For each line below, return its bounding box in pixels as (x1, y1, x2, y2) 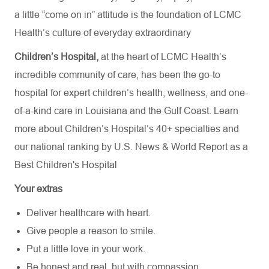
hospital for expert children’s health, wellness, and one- (14, 88, 248, 98)
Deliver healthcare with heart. (26, 208, 151, 218)
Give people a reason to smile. (26, 226, 156, 236)
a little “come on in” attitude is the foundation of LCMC (14, 10, 241, 20)
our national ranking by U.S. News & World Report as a (14, 142, 248, 152)
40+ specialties (156, 124, 220, 134)
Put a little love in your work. (26, 244, 145, 254)
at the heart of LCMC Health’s (101, 52, 226, 62)
